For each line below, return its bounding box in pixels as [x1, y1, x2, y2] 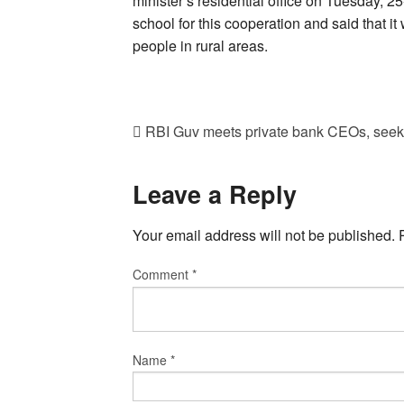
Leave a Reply [133, 177, 297, 212]
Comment [133, 264, 192, 283]
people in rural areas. [133, 35, 268, 57]
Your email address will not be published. [133, 224, 395, 245]
